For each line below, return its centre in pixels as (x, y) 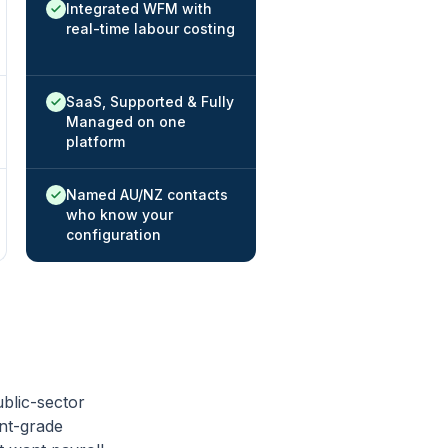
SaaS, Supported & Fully (150, 101)
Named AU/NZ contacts (147, 194)
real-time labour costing (150, 28)
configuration (113, 234)
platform (95, 141)
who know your (119, 214)
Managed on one (126, 121)
